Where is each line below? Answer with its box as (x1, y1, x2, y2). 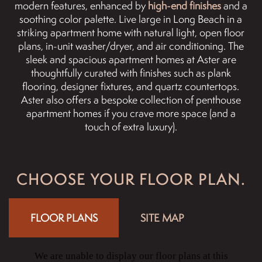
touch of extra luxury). (84, 119, 177, 133)
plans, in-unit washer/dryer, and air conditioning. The (18, 39, 244, 53)
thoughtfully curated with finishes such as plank (30, 65, 231, 80)
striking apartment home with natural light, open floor (17, 25, 245, 39)
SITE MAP (140, 211, 184, 225)
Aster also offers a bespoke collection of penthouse (20, 92, 241, 106)
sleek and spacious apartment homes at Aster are (25, 52, 236, 66)
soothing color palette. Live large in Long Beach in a (19, 12, 243, 26)
